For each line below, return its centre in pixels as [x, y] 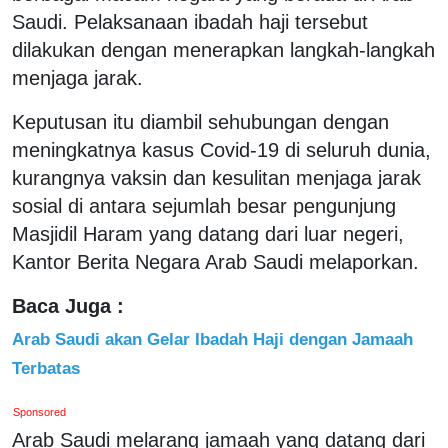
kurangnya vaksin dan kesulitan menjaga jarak [216, 177]
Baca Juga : [68, 305]
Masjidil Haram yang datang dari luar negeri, [208, 233]
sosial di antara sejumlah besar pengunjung [204, 205]
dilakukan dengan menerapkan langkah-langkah [223, 49]
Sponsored [40, 411]
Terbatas [46, 367]
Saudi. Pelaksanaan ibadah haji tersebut [190, 21]
